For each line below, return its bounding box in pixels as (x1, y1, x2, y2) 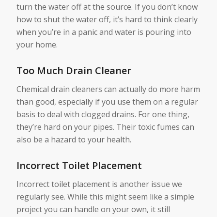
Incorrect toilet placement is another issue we (16, 178, 182, 189)
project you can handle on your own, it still (16, 203, 170, 215)
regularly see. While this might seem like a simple (16, 191, 194, 202)
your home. (16, 39, 58, 50)
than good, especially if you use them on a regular (16, 96, 198, 107)
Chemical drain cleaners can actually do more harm (16, 83, 200, 94)
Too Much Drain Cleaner (16, 64, 131, 77)
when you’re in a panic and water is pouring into (16, 27, 191, 38)
